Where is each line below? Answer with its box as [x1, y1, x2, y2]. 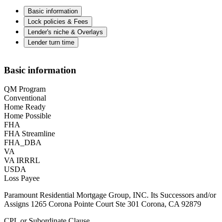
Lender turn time [28, 38, 74, 46]
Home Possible [4, 111, 51, 120]
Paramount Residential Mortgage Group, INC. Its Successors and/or [4, 191, 216, 200]
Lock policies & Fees [28, 17, 88, 25]
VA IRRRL [4, 156, 40, 165]
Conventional [4, 94, 46, 103]
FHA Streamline [4, 129, 55, 138]
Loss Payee [4, 174, 40, 183]
